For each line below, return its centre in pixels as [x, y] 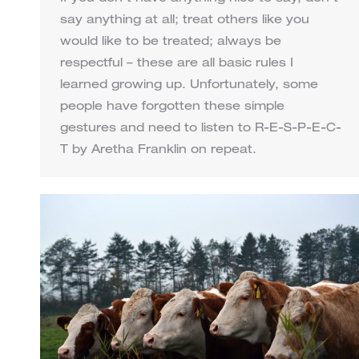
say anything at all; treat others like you [185, 21]
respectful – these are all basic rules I [177, 64]
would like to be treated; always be [171, 42]
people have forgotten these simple [172, 107]
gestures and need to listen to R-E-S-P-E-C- [201, 129]
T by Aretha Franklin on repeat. [158, 151]
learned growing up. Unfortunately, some [189, 86]
